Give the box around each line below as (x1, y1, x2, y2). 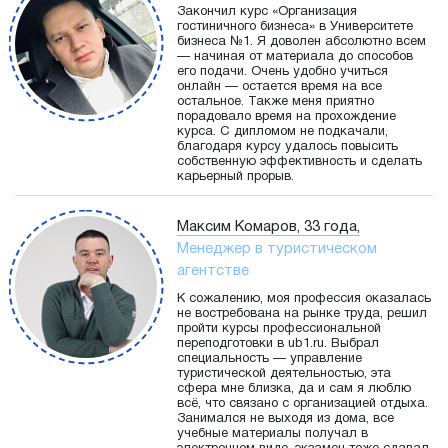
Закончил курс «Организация (177, 6, 357, 19)
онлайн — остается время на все (177, 81, 382, 94)
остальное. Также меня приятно (177, 96, 374, 109)
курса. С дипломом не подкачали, (177, 126, 388, 139)
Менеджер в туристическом (177, 242, 377, 257)
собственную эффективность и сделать (177, 156, 422, 169)
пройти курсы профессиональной (177, 323, 381, 336)
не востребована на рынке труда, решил (177, 308, 427, 321)
